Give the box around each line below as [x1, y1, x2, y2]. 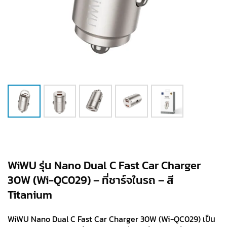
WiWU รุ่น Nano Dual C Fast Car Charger [8, 157, 201, 174]
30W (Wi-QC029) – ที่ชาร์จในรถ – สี [8, 171, 174, 189]
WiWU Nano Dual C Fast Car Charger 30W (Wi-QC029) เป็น [8, 213, 215, 225]
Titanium [8, 186, 52, 204]
